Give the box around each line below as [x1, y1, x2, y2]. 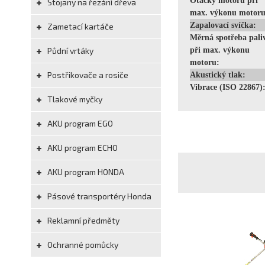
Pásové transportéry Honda [46, 191, 151, 201]
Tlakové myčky [46, 94, 102, 104]
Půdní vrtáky [46, 46, 93, 56]
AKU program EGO [46, 118, 113, 128]
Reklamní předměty [46, 215, 119, 225]
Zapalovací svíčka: [190, 21, 256, 30]
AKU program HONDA [46, 167, 124, 177]
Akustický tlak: [190, 70, 245, 79]
